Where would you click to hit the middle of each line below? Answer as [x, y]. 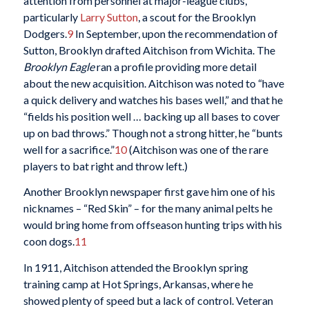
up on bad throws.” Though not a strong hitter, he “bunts [153, 132]
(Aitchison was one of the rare [197, 149]
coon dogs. [49, 241]
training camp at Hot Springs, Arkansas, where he [138, 284]
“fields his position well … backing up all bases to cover [151, 116]
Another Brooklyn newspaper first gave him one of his [149, 192]
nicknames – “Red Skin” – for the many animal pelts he [148, 208]
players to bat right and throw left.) [105, 166]
